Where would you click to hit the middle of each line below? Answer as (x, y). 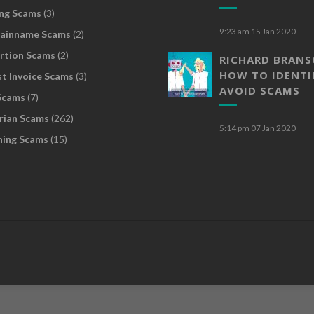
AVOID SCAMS (260, 90)
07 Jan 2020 (273, 128)
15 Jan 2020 (273, 31)
